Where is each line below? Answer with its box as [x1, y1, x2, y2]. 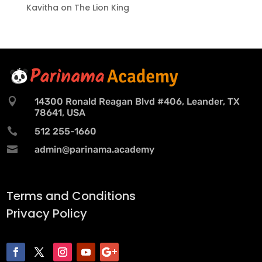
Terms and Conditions [6, 188, 136, 204]
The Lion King [74, 2, 129, 13]
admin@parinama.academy [34, 144, 154, 155]
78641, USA [34, 107, 85, 118]
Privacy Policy [6, 205, 88, 222]
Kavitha [26, 2, 58, 13]
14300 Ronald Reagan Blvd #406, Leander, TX [34, 96, 240, 107]
